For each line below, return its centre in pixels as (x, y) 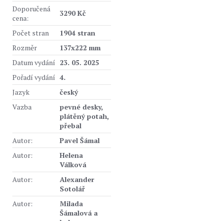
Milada (71, 203)
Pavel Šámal (80, 140)
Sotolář (72, 189)
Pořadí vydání (34, 77)
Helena (71, 155)
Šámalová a (79, 213)
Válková (73, 165)
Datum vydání (34, 62)
